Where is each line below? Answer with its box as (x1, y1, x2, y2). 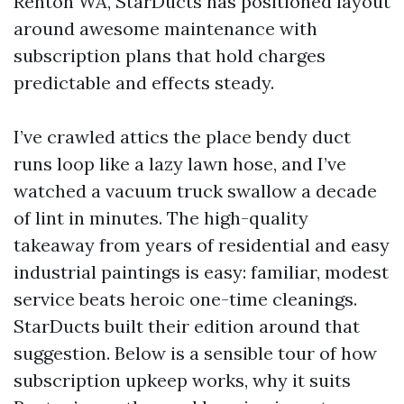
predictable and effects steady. (14, 71, 274, 94)
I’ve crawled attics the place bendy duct (14, 125, 351, 148)
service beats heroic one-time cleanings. (14, 288, 357, 310)
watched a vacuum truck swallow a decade (14, 179, 377, 202)
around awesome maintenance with (14, 17, 317, 40)
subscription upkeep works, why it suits (14, 369, 351, 391)
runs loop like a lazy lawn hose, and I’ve (14, 152, 346, 175)
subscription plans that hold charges (14, 44, 326, 67)
